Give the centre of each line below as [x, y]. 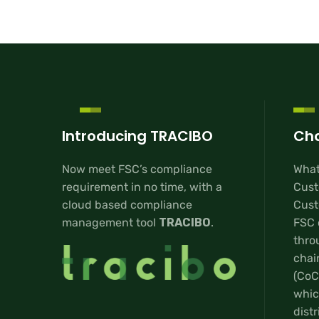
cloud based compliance [127, 205]
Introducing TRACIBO [137, 136]
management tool [110, 223]
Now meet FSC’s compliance [137, 169]
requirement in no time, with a [142, 187]
